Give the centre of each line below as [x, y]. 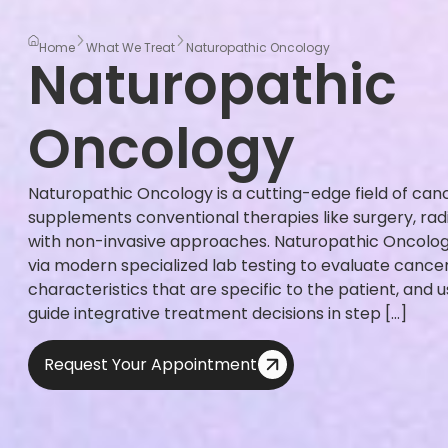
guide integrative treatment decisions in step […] [217, 313]
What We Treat [130, 47]
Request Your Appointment [150, 365]
